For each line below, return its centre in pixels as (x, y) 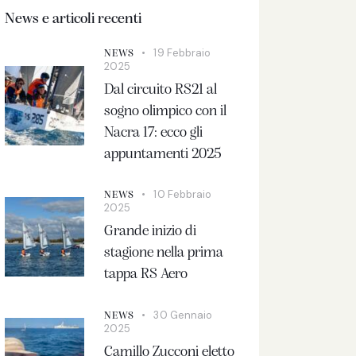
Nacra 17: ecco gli (154, 133)
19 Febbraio (182, 52)
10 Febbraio (183, 195)
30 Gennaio (183, 315)
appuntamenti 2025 (163, 154)
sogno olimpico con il (166, 111)
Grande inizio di (151, 232)
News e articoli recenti (74, 19)
